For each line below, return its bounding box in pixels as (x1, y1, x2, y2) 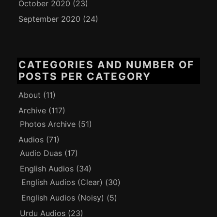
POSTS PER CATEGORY (18, 70, 152, 83)
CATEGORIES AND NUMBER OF (18, 59, 195, 71)
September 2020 (18, 14, 81, 24)
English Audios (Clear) (21, 177, 103, 187)
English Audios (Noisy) (21, 192, 105, 202)
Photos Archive (20, 119, 76, 129)
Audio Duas (20, 148, 62, 158)
